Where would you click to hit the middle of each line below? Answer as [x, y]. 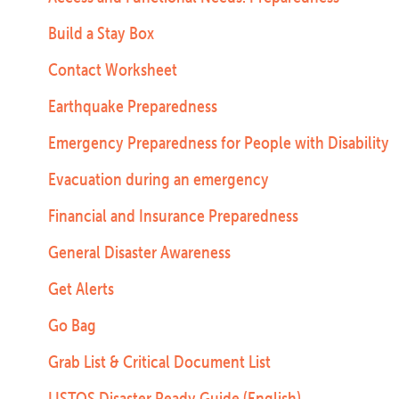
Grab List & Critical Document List [159, 362]
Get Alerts [81, 289]
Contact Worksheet [112, 69]
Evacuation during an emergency [158, 179]
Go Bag [72, 325]
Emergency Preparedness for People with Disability [218, 142]
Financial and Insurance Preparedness [173, 216]
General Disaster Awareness [139, 252]
